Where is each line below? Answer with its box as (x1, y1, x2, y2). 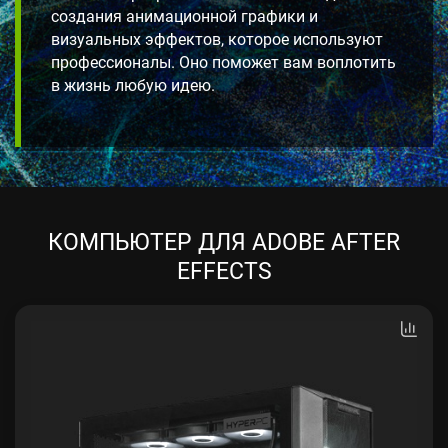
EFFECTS (176, 255, 272, 286)
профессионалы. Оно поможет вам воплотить (51, 51, 396, 73)
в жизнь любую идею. (51, 74, 215, 96)
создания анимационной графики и (51, 5, 318, 27)
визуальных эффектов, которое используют (51, 28, 383, 50)
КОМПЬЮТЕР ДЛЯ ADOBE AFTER (48, 226, 400, 257)
